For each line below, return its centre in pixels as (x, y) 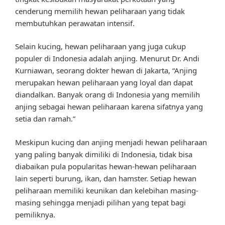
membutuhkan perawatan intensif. (75, 23)
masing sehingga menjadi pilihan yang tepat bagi (100, 202)
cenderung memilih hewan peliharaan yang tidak (100, 11)
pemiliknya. (35, 214)
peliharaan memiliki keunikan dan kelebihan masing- (107, 190)
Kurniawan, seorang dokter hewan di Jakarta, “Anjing (106, 71)
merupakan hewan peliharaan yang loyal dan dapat (104, 83)
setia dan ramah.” (45, 119)
